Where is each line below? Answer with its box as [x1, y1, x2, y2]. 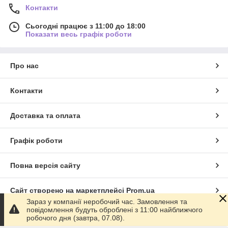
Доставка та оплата [10, 111, 80, 120]
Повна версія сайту [10, 161, 80, 170]
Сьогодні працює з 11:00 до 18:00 [25, 22, 146, 31]
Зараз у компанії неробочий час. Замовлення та [26, 197, 187, 206]
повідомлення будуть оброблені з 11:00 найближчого [26, 206, 203, 214]
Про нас [10, 62, 39, 70]
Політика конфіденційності [10, 211, 107, 220]
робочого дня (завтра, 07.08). [26, 214, 125, 222]
